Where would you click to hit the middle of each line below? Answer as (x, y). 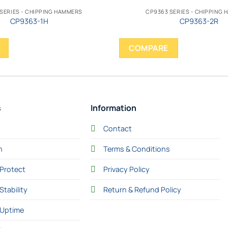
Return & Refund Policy (142, 189)
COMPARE (149, 48)
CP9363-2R (199, 21)
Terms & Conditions (136, 149)
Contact (117, 128)
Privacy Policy (126, 169)
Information (113, 108)
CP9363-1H (29, 21)
